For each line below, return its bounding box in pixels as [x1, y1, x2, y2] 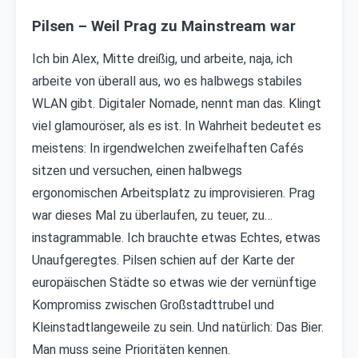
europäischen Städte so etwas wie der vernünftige [32, 275, 316, 290]
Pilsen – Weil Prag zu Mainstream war [32, 18, 296, 35]
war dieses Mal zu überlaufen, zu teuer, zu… [32, 208, 272, 223]
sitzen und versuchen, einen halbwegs [32, 163, 242, 178]
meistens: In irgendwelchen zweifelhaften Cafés [32, 141, 304, 156]
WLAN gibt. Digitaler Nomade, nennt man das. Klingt [32, 96, 321, 111]
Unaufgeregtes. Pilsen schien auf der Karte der [32, 253, 295, 268]
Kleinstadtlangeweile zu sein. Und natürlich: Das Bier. [32, 320, 324, 335]
